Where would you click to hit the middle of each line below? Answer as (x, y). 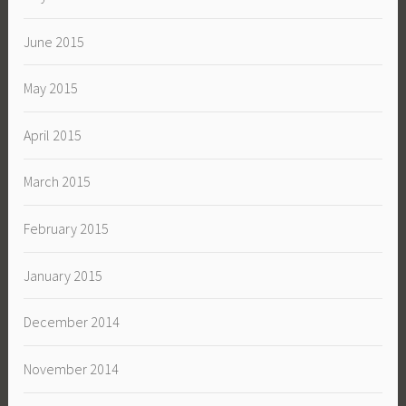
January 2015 (63, 275)
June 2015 (54, 41)
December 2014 (72, 322)
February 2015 (67, 228)
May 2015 (51, 88)
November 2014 (72, 368)
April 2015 (53, 135)
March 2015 (58, 182)
